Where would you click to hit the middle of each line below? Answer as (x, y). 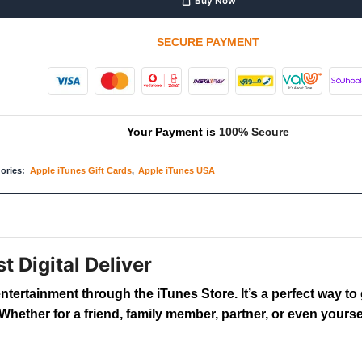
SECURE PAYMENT (208, 42)
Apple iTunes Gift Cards (81, 170)
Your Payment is (173, 131)
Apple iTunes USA (177, 170)
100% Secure (255, 131)
